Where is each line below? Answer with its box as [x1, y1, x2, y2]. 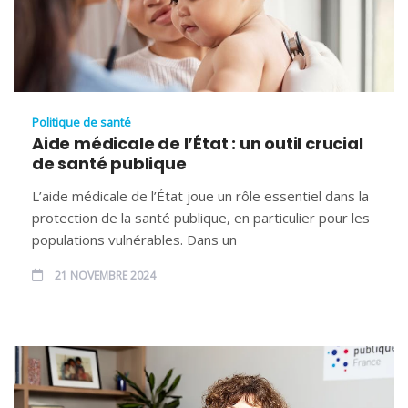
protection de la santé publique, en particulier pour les [32, 208, 370, 227]
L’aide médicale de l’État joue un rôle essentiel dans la [32, 186, 369, 205]
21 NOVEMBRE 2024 [52, 267, 156, 283]
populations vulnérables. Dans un [32, 229, 237, 249]
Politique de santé [32, 113, 131, 130]
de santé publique [32, 151, 187, 175]
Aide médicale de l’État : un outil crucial [32, 131, 363, 155]
